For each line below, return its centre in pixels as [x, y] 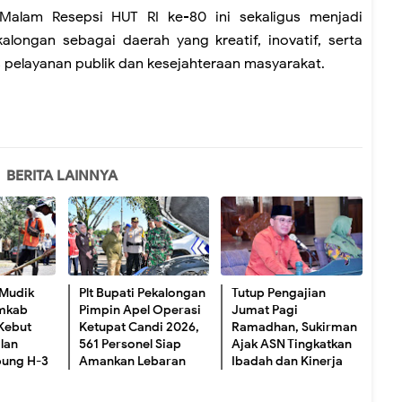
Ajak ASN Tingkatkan [292, 344]
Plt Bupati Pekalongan [142, 293]
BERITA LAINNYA [62, 175]
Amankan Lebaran [132, 361]
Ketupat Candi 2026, [139, 327]
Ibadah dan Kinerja [288, 361]
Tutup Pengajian [279, 293]
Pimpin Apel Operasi [140, 310]
